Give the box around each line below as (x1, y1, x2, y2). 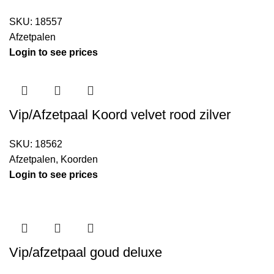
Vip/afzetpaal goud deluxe (9, 245, 162, 261)
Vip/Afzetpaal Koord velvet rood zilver (9, 107, 231, 123)
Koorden (61, 154, 98, 165)
